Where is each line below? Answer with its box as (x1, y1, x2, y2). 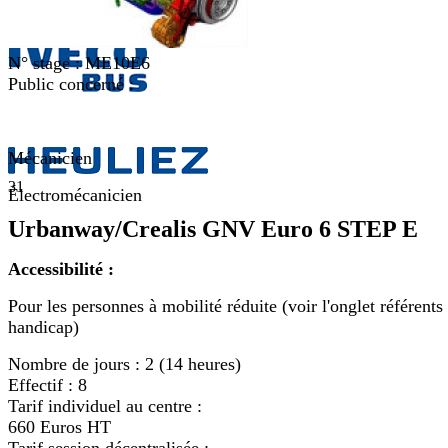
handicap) (8, 317, 79, 337)
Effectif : (8, 375, 78, 395)
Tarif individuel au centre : (8, 396, 202, 416)
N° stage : (8, 53, 85, 73)
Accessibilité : (8, 259, 114, 279)
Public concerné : (8, 74, 134, 94)
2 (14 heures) (145, 354, 241, 374)
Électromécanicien (8, 185, 142, 205)
